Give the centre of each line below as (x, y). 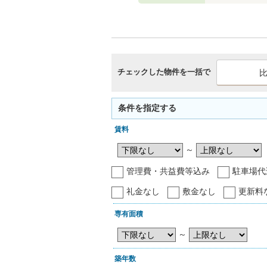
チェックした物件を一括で (164, 72)
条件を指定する (147, 108)
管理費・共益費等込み (168, 171)
